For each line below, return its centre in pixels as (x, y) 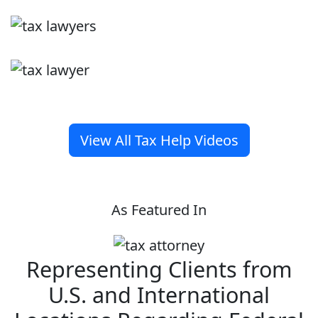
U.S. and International (159, 295)
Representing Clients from (159, 269)
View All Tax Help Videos (159, 140)
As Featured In (159, 210)
